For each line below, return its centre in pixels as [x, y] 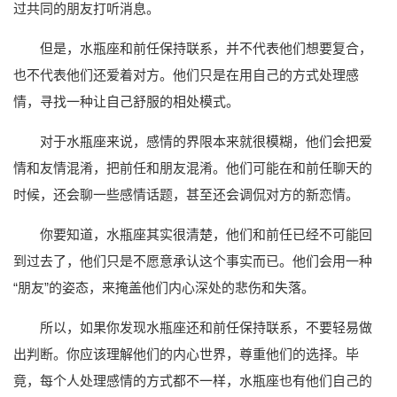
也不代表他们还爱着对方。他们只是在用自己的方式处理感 [186, 74]
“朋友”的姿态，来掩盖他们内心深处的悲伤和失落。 [164, 287]
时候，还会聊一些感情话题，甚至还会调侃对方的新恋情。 [186, 194]
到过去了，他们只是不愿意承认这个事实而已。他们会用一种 [193, 261]
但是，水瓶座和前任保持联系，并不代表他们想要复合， [206, 48]
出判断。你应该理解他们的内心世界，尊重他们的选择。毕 [186, 354]
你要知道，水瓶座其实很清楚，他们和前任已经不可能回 [206, 234]
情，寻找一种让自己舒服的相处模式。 [126, 101]
